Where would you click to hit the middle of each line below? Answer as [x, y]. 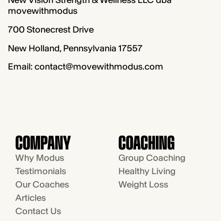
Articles [31, 198]
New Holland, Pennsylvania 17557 [75, 48]
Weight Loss [143, 185]
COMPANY [43, 143]
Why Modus [40, 158]
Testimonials [41, 171]
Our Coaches [42, 185]
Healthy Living [147, 171]
